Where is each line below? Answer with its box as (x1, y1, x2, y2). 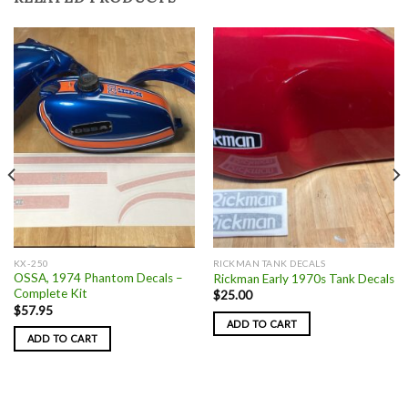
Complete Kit (13, 286, 87, 301)
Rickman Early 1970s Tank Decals (212, 270, 394, 286)
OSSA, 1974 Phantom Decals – (13, 270, 183, 286)
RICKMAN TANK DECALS (212, 257, 326, 269)
